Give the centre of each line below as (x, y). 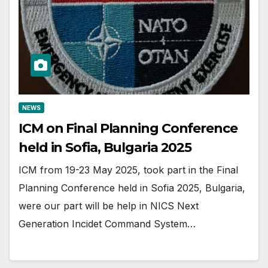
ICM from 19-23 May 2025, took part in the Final (128, 170)
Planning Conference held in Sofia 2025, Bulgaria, (132, 188)
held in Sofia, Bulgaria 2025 (105, 148)
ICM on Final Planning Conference (128, 129)
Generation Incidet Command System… (107, 224)
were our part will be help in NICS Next (109, 206)
